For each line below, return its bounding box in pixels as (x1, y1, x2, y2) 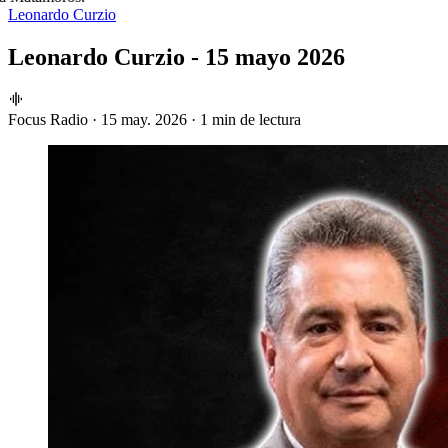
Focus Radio (8, 110, 88, 128)
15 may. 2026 (101, 110, 187, 128)
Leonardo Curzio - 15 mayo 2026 (8, 43, 345, 70)
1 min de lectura (200, 110, 301, 128)
